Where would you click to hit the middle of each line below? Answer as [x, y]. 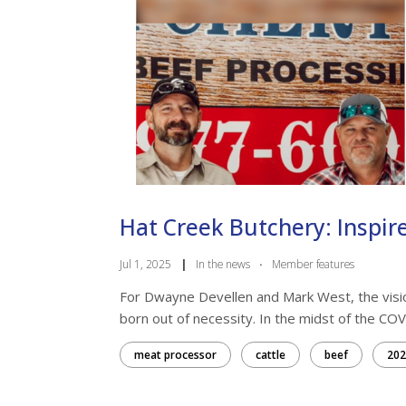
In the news [223, 264]
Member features [313, 264]
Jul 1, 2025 [145, 264]
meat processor [175, 354]
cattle [271, 354]
